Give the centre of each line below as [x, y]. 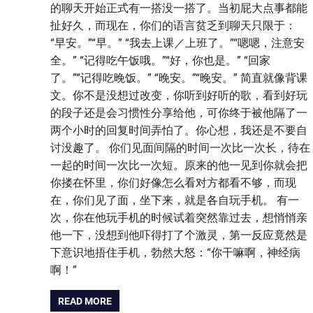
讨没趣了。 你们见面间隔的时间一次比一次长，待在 [180, 148]
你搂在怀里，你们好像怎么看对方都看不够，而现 [173, 183]
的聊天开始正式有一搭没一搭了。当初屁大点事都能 [179, 8]
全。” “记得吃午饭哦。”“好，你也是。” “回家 [160, 61]
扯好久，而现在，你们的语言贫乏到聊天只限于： [173, 26]
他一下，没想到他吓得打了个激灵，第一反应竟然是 [179, 235]
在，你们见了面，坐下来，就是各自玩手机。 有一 [175, 201]
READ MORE [85, 301]
